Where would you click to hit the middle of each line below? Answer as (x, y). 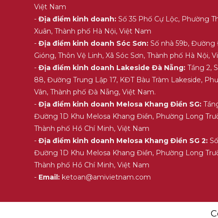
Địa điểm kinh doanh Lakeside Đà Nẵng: (112, 67)
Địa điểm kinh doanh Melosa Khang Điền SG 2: (123, 140)
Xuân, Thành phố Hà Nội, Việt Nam (93, 31)
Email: (49, 177)
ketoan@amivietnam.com (106, 177)
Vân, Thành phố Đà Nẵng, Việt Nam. (95, 92)
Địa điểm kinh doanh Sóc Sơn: (94, 43)
